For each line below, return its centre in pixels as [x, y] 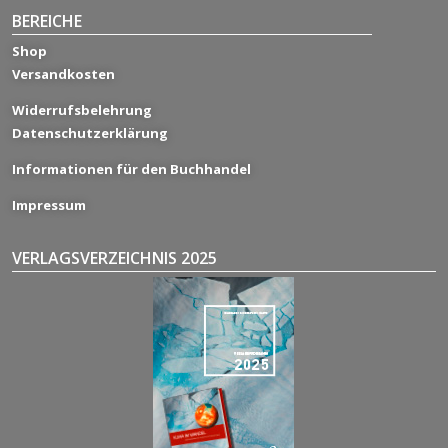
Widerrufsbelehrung [82, 110]
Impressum [49, 205]
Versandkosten [63, 74]
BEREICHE [47, 21]
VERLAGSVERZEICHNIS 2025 [114, 258]
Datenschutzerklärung [90, 133]
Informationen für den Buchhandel [131, 169]
